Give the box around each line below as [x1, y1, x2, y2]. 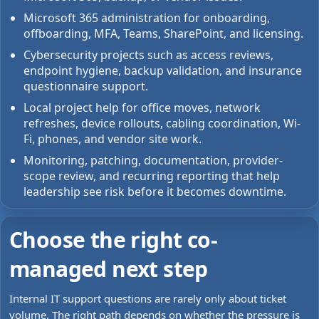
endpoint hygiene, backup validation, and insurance [23, 63, 302, 78]
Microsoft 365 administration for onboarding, [23, 10, 270, 26]
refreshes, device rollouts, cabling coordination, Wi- [23, 115, 300, 131]
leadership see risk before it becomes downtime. [23, 184, 286, 199]
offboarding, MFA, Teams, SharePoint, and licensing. [23, 26, 303, 41]
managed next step [9, 254, 208, 283]
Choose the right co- [9, 225, 217, 254]
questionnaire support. [23, 78, 148, 94]
